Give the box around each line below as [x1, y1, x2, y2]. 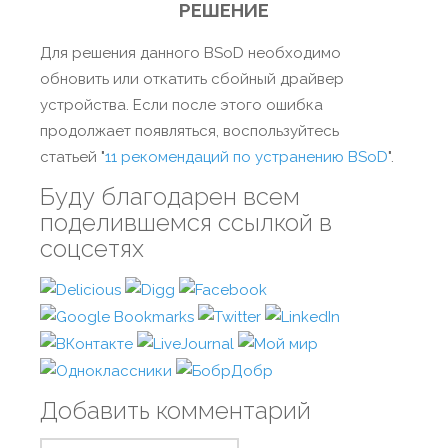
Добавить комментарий [40, 396, 311, 426]
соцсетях [40, 234, 144, 263]
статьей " [40, 148, 105, 166]
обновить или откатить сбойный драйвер [40, 70, 344, 88]
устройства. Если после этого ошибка [40, 96, 323, 114]
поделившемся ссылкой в [40, 208, 332, 237]
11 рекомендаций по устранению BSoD [105, 148, 388, 166]
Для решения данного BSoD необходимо [40, 44, 341, 62]
